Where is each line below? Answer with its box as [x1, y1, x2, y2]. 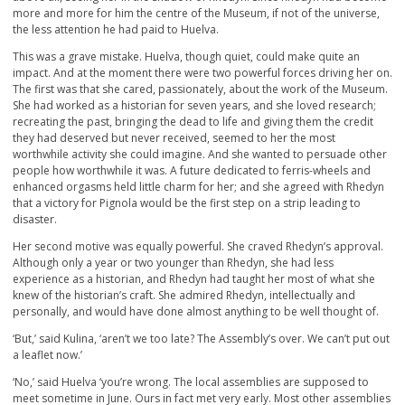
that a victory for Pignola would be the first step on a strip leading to [13, 195, 361, 212]
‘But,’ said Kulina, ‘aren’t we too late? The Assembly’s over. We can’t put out [13, 331, 390, 347]
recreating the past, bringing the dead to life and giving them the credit [13, 114, 373, 130]
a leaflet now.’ [13, 347, 82, 363]
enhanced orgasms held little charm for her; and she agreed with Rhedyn [13, 179, 384, 195]
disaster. [13, 212, 57, 228]
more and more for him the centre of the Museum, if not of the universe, [13, 5, 380, 22]
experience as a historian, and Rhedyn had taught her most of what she [13, 271, 375, 287]
